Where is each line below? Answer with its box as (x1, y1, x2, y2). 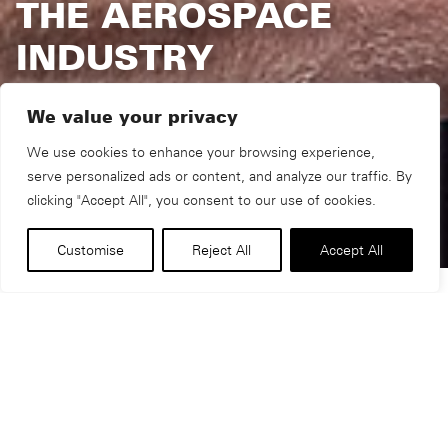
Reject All (192, 241, 252, 258)
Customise (57, 241, 125, 258)
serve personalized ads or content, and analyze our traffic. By (27, 167, 412, 184)
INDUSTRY (16, 36, 214, 79)
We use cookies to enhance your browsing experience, (27, 143, 375, 160)
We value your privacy (27, 105, 238, 127)
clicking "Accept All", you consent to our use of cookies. (27, 191, 376, 208)
